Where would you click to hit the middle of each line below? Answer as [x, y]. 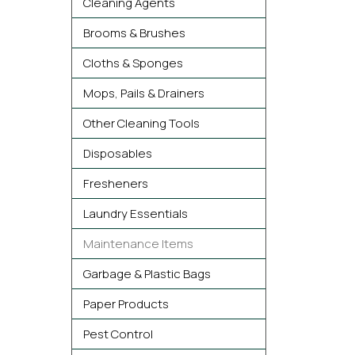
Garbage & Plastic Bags [147, 274]
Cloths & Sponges [133, 63]
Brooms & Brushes [134, 33]
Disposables [118, 153]
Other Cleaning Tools [141, 123]
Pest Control [118, 334]
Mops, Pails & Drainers [144, 93]
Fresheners [116, 183]
